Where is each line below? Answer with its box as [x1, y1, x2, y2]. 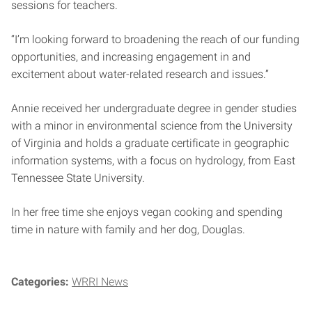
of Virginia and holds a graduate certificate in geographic [11, 136, 289, 150]
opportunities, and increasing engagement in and [11, 49, 251, 63]
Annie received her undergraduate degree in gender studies [11, 101, 297, 115]
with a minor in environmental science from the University [11, 118, 292, 132]
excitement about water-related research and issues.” [11, 67, 269, 81]
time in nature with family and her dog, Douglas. [11, 222, 248, 236]
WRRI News [72, 274, 128, 288]
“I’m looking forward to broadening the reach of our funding [11, 32, 299, 46]
